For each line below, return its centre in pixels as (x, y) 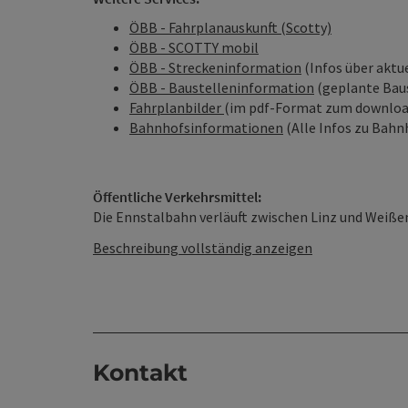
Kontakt (140, 372)
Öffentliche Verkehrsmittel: (177, 197)
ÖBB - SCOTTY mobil (194, 47)
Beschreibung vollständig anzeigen (203, 248)
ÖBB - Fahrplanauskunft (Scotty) (230, 27)
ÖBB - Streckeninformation (215, 67)
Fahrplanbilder (177, 107)
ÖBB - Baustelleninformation (222, 87)
